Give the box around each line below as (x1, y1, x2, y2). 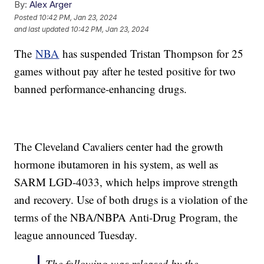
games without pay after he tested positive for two (14, 64, 236, 79)
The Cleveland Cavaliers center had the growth (14, 139, 224, 154)
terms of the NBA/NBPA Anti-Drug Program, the (14, 210, 238, 225)
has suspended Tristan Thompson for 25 (59, 46, 244, 61)
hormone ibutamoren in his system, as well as (14, 157, 219, 172)
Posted (14, 12, 39, 22)
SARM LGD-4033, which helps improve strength (14, 174, 239, 190)
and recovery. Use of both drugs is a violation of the (14, 192, 248, 207)
